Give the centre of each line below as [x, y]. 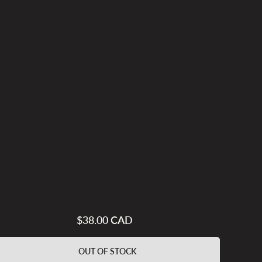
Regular [118, 220]
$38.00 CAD [104, 220]
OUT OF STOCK [108, 251]
